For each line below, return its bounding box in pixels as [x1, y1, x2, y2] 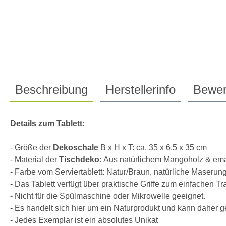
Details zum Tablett [10, 119, 82, 128]
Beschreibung [15, 82, 88, 96]
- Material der [10, 155, 59, 164]
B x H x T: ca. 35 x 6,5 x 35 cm [98, 143, 207, 152]
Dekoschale [53, 143, 98, 152]
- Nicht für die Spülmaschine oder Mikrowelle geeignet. [10, 191, 205, 200]
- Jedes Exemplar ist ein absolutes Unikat [10, 215, 158, 224]
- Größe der [10, 143, 53, 152]
